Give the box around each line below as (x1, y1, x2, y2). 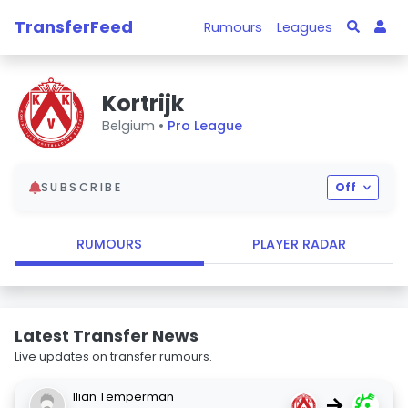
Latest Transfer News (15, 324, 199, 347)
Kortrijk (102, 87, 184, 118)
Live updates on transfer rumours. (15, 349, 212, 364)
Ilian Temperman (73, 389, 174, 404)
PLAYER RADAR (251, 235, 346, 253)
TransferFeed (15, 15, 133, 38)
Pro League (168, 116, 242, 135)
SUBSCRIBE (40, 179, 123, 195)
